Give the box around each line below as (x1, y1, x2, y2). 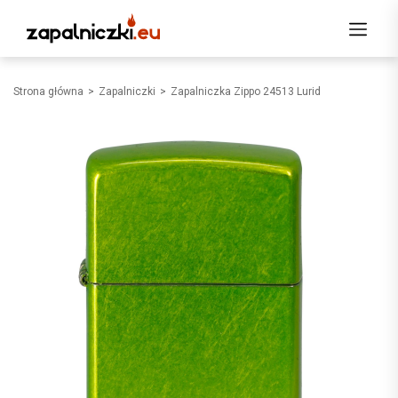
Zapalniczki (99, 85, 155, 99)
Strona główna (13, 85, 84, 99)
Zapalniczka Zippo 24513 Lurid (171, 85, 321, 99)
